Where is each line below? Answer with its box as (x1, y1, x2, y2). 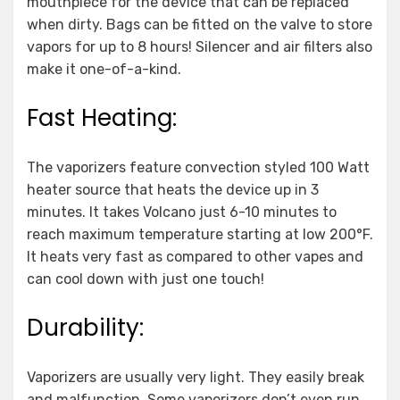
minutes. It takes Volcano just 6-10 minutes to (27, 204, 337, 221)
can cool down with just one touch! (27, 271, 264, 288)
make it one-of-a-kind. (27, 61, 181, 79)
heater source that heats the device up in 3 (27, 181, 319, 199)
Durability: (27, 312, 144, 345)
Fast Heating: (27, 102, 177, 135)
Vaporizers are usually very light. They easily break (27, 369, 364, 387)
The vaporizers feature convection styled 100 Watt (27, 159, 370, 177)
